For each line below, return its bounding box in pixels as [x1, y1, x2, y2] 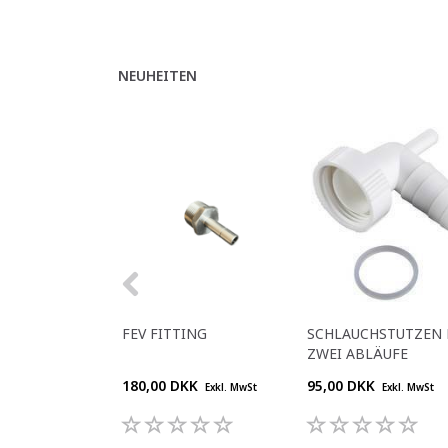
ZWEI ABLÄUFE [307, 343, 408, 363]
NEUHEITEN [118, 65, 197, 85]
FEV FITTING [122, 323, 207, 343]
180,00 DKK [122, 375, 202, 395]
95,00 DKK [307, 375, 379, 395]
